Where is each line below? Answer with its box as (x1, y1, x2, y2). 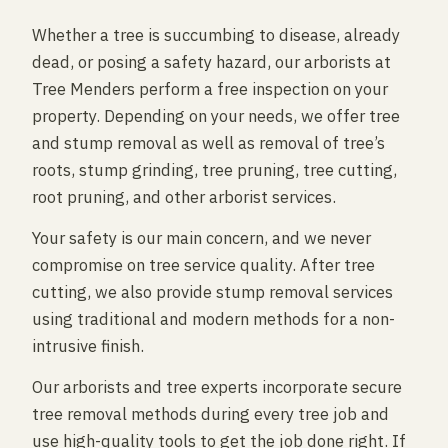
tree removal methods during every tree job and (32, 403, 389, 425)
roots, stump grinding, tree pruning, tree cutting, (32, 159, 397, 181)
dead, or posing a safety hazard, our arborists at (32, 51, 391, 73)
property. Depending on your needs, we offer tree (32, 105, 400, 127)
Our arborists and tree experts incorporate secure (32, 376, 402, 398)
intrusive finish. (32, 335, 144, 357)
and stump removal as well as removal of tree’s (32, 132, 385, 154)
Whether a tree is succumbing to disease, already (32, 24, 400, 46)
